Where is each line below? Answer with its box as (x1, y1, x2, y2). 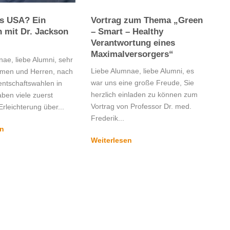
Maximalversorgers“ (90, 49, 174, 59)
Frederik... (90, 113, 124, 122)
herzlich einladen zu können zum (90, 90, 198, 99)
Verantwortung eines (90, 37, 175, 48)
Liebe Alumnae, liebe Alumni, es (90, 66, 194, 75)
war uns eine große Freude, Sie (90, 78, 194, 87)
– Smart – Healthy (90, 26, 163, 36)
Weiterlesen (90, 136, 132, 144)
